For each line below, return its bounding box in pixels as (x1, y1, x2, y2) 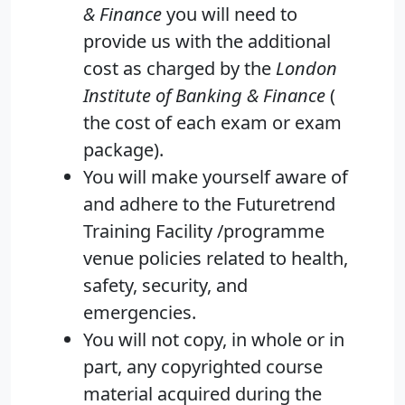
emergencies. (83, 300, 196, 325)
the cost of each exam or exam (83, 110, 342, 136)
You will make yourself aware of (83, 165, 348, 190)
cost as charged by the (83, 56, 276, 81)
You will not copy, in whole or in (83, 327, 344, 353)
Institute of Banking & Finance (83, 83, 325, 108)
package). (83, 137, 164, 163)
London (276, 56, 337, 81)
